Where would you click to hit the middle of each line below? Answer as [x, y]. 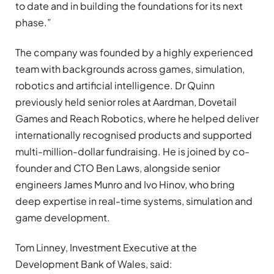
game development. [63, 217]
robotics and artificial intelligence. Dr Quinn [115, 85]
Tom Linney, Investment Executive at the [106, 248]
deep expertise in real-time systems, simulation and [134, 201]
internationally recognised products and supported [134, 135]
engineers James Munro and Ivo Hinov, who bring [125, 184]
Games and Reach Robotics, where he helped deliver [137, 118]
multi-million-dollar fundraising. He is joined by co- [132, 151]
